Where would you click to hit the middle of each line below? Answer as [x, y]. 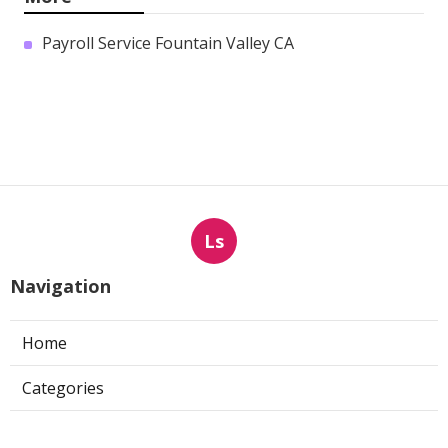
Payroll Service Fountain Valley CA [168, 43]
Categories [63, 388]
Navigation [60, 286]
